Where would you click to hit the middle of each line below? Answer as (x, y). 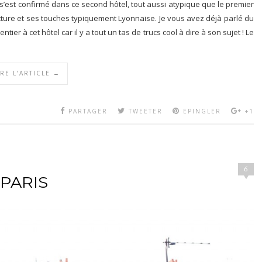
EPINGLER (202, 111)
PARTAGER (88, 111)
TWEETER (146, 111)
